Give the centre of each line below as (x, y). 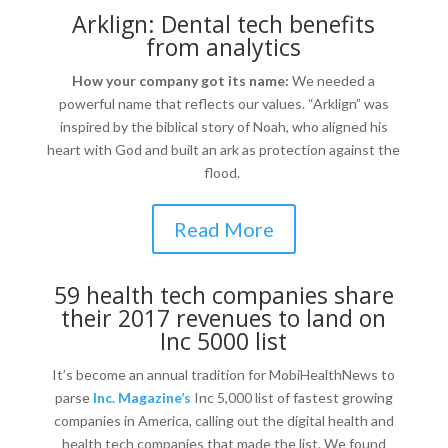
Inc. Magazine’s (141, 397)
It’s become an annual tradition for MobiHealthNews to (224, 374)
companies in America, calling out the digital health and (223, 420)
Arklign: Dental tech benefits (224, 24)
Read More (223, 229)
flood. (224, 172)
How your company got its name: (182, 80)
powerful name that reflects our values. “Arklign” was (223, 103)
